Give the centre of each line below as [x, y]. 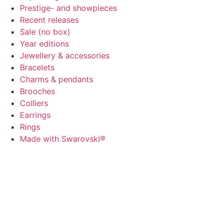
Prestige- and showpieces [68, 8]
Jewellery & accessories [65, 56]
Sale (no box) [45, 32]
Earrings [35, 115]
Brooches [37, 91]
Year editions [44, 44]
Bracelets [37, 68]
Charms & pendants [56, 80]
